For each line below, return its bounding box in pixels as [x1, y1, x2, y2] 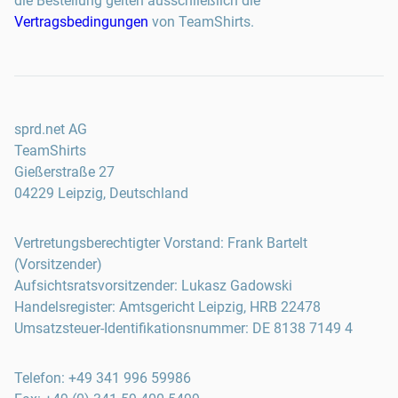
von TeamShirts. [148, 13, 254, 30]
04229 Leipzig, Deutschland [14, 185, 188, 202]
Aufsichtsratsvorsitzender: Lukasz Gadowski [14, 277, 292, 294]
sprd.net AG [14, 121, 87, 138]
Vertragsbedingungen [14, 13, 148, 30]
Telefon [14, 370, 61, 386]
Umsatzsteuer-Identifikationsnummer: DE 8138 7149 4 [14, 320, 353, 337]
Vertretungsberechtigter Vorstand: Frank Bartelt [14, 235, 307, 251]
